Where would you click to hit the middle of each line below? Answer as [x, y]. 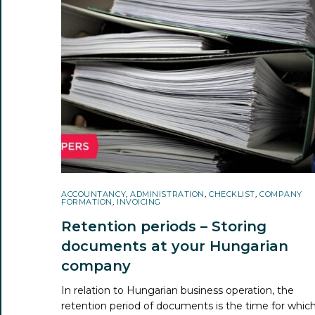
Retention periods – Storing [164, 226]
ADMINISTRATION [167, 194]
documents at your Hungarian [175, 246]
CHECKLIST [232, 194]
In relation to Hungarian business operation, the [178, 290]
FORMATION [87, 201]
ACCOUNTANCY [94, 194]
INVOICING [139, 201]
